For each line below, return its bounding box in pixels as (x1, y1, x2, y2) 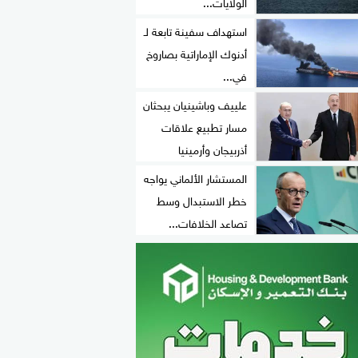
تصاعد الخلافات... (169, 212, 247, 233)
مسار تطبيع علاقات (161, 116, 247, 137)
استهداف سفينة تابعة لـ (144, 20, 247, 41)
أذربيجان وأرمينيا (178, 138, 247, 159)
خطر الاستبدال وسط (157, 189, 247, 210)
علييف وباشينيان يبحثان (143, 93, 247, 114)
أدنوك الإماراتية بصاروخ (146, 42, 247, 63)
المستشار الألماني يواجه (144, 167, 247, 188)
